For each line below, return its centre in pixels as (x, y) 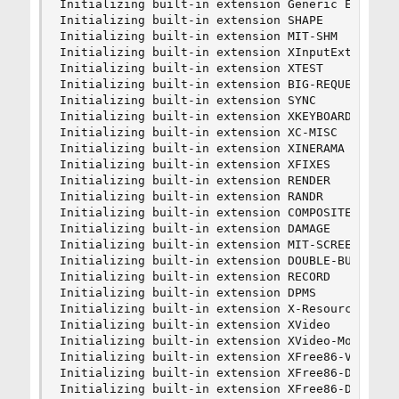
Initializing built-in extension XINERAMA (202, 148)
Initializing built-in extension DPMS (187, 293)
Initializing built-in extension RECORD (195, 277)
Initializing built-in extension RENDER (195, 180)
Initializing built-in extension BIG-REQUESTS (216, 84)
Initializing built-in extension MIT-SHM (198, 36)
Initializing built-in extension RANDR (191, 196)
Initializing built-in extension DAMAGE (195, 228)
